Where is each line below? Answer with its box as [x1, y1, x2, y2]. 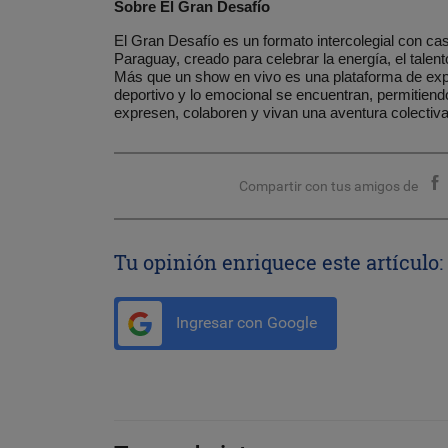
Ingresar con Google [172, 313, 317, 333]
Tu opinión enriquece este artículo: [114, 249, 443, 276]
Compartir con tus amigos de [239, 178, 419, 195]
